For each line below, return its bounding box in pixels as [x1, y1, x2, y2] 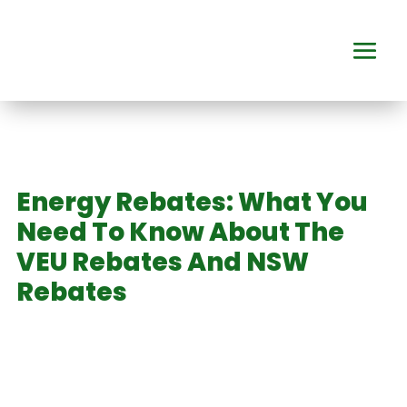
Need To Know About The [15, 214, 344, 250]
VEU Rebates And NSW [15, 244, 309, 280]
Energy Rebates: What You [15, 184, 368, 220]
